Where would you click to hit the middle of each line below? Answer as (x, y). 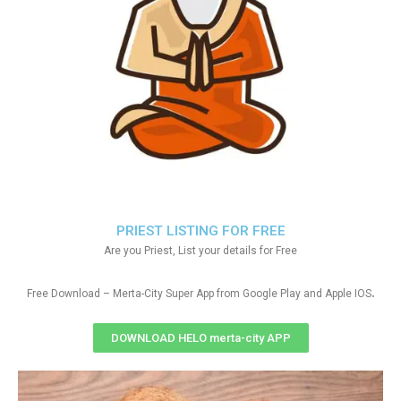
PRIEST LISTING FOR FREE (200, 231)
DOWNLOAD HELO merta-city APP (200, 338)
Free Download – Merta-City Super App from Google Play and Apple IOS (199, 294)
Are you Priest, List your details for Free (200, 251)
